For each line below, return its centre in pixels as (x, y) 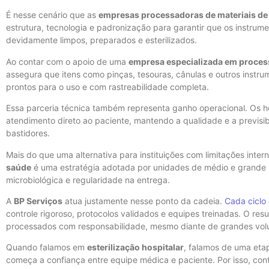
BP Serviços (38, 201)
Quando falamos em (47, 247)
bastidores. (28, 133)
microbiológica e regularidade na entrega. (88, 180)
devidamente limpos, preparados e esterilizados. (101, 40)
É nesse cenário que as (52, 15)
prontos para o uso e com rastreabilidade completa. (107, 86)
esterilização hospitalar (135, 247)
